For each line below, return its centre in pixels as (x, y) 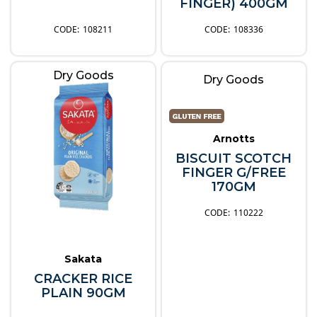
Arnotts (234, 139)
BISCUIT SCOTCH (234, 159)
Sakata (83, 259)
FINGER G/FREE (234, 173)
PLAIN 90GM (83, 293)
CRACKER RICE (83, 279)
